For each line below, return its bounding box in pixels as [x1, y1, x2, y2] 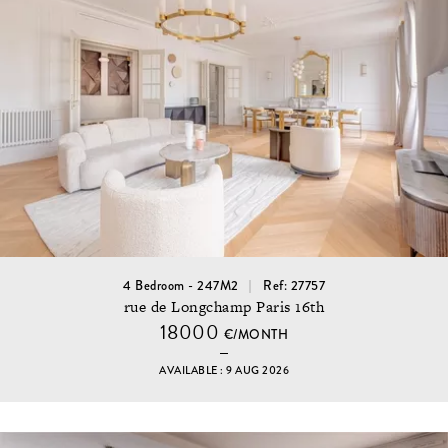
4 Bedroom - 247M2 [123, 276, 239, 295]
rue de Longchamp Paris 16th [123, 296, 325, 317]
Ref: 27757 [263, 276, 325, 295]
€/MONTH [223, 326, 289, 344]
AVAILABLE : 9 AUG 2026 [159, 363, 289, 378]
